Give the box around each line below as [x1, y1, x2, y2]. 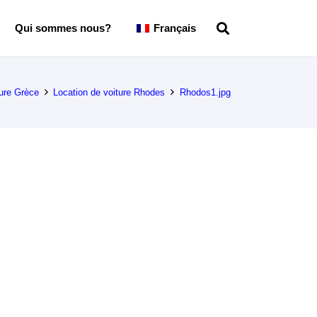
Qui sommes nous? [14, 22, 111, 34]
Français [154, 22, 197, 34]
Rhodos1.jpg [180, 86, 231, 98]
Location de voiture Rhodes [53, 86, 166, 98]
